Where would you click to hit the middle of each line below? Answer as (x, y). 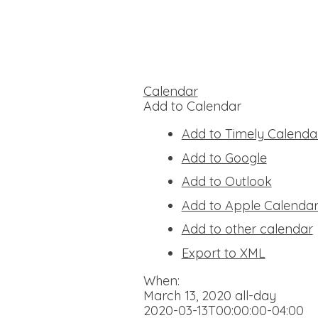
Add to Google (224, 158)
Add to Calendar (192, 106)
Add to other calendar (247, 229)
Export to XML (223, 253)
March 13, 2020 (189, 296)
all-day (255, 296)
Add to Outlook (226, 182)
